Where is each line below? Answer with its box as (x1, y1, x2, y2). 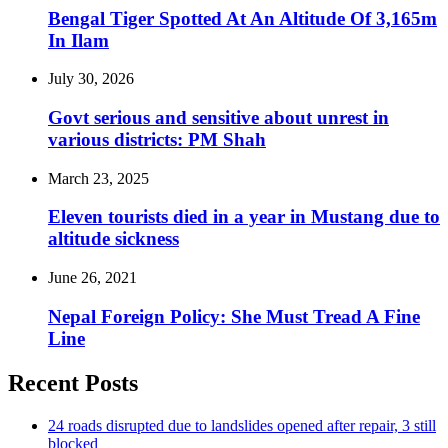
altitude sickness (48, 228, 179, 250)
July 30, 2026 (48, 70, 134, 88)
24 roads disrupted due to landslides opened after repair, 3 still (48, 416, 436, 434)
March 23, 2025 (48, 169, 149, 187)
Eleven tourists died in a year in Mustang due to (48, 206, 440, 228)
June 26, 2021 (48, 269, 137, 287)
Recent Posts (8, 369, 138, 396)
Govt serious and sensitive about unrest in (48, 107, 389, 128)
